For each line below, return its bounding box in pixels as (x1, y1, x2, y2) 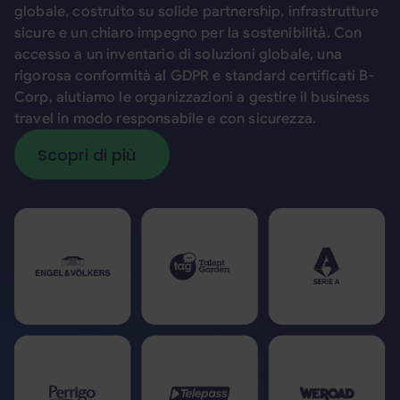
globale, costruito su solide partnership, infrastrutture (14, 3, 379, 21)
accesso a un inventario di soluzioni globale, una (14, 46, 342, 64)
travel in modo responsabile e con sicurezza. (14, 110, 317, 129)
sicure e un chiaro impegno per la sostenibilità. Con (14, 24, 362, 43)
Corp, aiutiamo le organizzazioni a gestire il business (14, 88, 371, 107)
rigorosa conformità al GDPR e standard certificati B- (14, 67, 375, 86)
